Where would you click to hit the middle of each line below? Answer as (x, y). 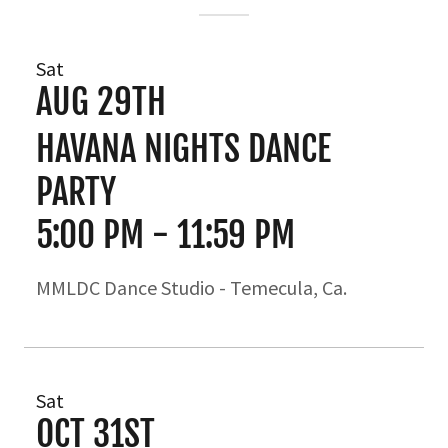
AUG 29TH (101, 102)
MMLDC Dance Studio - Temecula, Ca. (191, 287)
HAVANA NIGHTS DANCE (183, 149)
